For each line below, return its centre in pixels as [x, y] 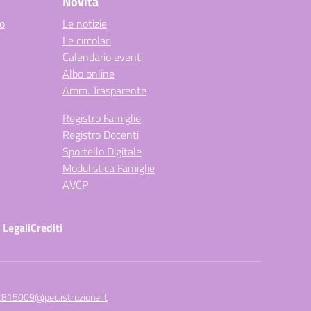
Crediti [47, 228]
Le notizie [85, 24]
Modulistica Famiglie [109, 168]
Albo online [89, 74]
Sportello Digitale [102, 151]
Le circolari [87, 40]
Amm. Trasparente [104, 90]
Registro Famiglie [102, 118]
